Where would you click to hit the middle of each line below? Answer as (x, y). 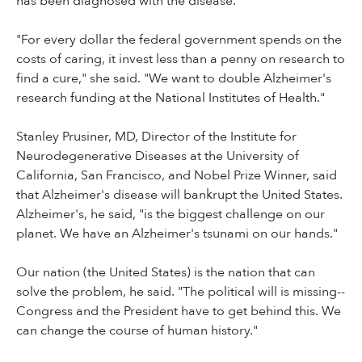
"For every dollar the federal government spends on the (179, 40)
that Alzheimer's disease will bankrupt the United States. (179, 195)
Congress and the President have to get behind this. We (179, 311)
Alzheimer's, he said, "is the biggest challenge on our (170, 215)
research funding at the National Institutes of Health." (170, 98)
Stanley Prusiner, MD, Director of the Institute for (156, 137)
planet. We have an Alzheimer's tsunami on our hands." (177, 234)
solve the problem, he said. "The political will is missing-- (181, 292)
